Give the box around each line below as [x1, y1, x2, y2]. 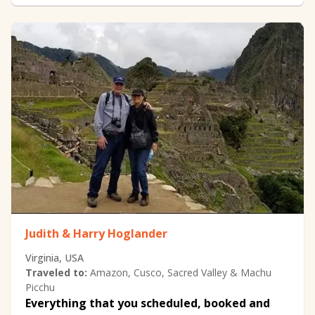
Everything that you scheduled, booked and [25, 295, 270, 311]
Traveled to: [25, 265, 87, 279]
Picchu [25, 280, 55, 294]
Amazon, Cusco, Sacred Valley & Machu [90, 265, 271, 279]
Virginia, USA [25, 250, 84, 264]
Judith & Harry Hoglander [25, 225, 167, 241]
